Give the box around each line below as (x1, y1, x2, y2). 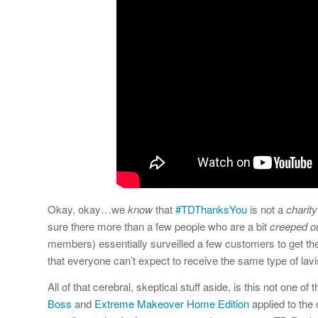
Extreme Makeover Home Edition (94, 296, 249, 311)
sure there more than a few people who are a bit (48, 219, 270, 234)
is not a (247, 202, 286, 217)
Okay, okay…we (48, 202, 128, 217)
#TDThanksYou (175, 202, 247, 217)
